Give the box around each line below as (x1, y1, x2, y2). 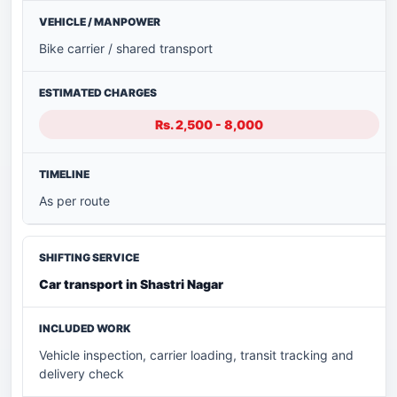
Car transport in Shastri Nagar (39, 276, 223, 292)
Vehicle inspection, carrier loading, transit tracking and (39, 346, 354, 362)
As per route (39, 192, 110, 208)
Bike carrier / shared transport (39, 40, 213, 56)
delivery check (39, 365, 124, 381)
